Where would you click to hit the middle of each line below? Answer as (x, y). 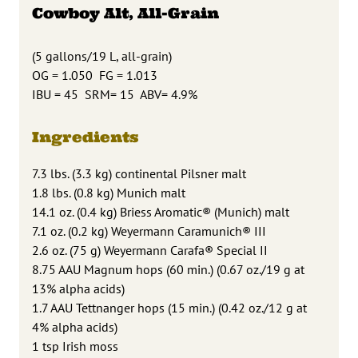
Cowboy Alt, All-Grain (125, 13)
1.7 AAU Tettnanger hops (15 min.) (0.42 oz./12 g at (169, 307)
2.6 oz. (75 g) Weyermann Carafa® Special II (150, 250)
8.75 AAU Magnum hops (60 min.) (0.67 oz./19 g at (168, 269)
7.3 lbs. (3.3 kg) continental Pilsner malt (141, 173)
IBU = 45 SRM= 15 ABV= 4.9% (115, 94)
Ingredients (85, 137)
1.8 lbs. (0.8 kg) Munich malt (110, 192)
